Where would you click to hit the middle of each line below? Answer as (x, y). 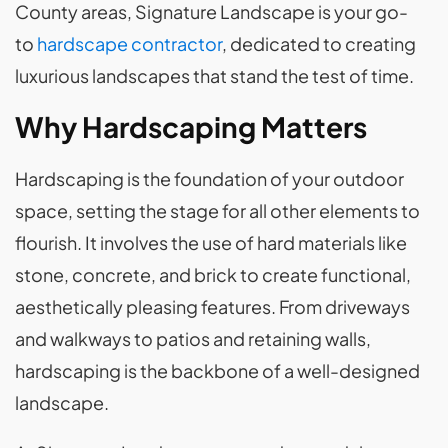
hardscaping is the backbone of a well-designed (217, 371)
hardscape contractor (129, 44)
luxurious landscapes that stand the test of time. (214, 76)
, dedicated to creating (319, 44)
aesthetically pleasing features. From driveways (212, 307)
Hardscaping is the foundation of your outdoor (209, 179)
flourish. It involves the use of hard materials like (211, 243)
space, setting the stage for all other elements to (217, 211)
